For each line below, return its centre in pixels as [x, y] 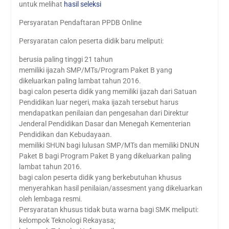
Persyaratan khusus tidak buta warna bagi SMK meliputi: [108, 210]
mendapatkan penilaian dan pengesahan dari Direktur [104, 113]
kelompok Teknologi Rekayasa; [67, 220]
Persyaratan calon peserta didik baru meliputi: [91, 41]
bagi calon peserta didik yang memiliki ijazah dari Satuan [108, 91]
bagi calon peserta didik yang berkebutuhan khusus [100, 177]
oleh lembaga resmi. [50, 199]
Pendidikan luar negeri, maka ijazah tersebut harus [98, 102]
